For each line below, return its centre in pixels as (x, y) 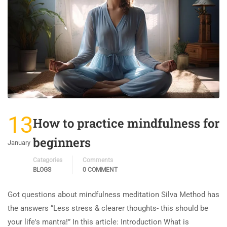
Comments (98, 160)
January (19, 143)
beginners (62, 143)
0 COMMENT (100, 170)
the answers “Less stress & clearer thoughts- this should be (108, 209)
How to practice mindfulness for (126, 123)
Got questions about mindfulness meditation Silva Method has (113, 195)
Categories (48, 160)
